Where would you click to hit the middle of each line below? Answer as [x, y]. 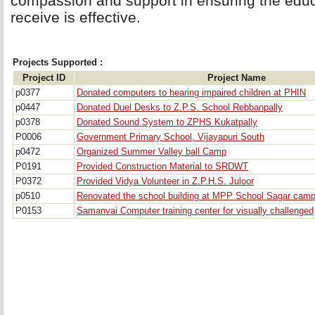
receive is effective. [76, 17]
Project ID [44, 78]
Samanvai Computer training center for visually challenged [195, 211]
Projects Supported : [58, 63]
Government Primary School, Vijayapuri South [171, 137]
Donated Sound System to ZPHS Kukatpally [167, 122]
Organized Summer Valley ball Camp [152, 152]
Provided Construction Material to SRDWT [162, 167]
